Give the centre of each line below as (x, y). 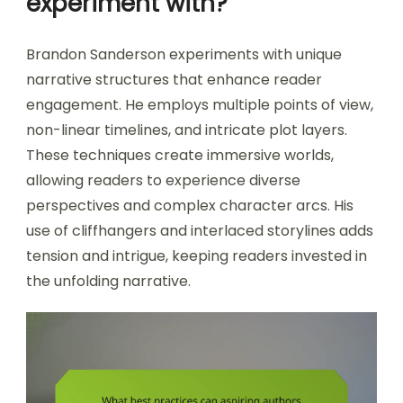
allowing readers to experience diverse (163, 181)
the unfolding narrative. (108, 282)
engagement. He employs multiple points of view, (200, 105)
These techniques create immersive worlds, (180, 156)
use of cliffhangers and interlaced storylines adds (200, 231)
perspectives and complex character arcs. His (190, 206)
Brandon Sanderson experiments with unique (184, 55)
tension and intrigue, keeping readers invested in (197, 256)
